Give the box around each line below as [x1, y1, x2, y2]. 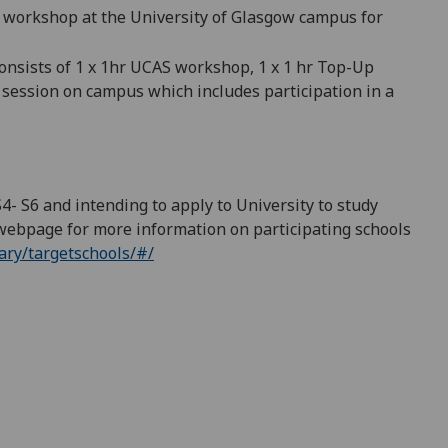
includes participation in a [193, 80, 394, 103]
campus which [86, 80, 193, 103]
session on [2, 80, 82, 103]
